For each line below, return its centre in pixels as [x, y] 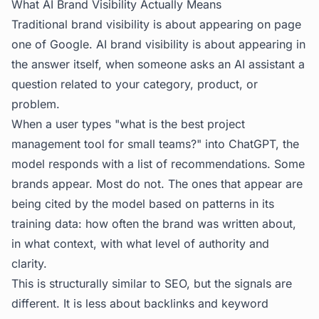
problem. [36, 104]
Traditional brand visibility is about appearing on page [156, 24]
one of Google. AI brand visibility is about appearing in [158, 44]
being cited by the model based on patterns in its [143, 204]
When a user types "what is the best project [128, 124]
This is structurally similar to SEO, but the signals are [152, 283]
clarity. [29, 263]
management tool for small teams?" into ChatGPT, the [155, 144]
